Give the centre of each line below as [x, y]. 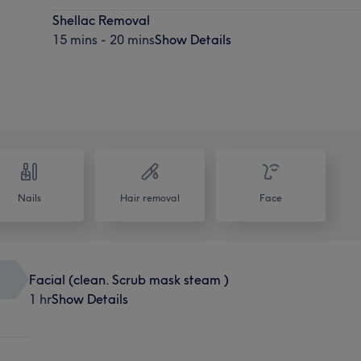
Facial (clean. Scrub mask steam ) [129, 279]
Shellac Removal [102, 20]
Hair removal [150, 197]
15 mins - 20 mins [104, 39]
